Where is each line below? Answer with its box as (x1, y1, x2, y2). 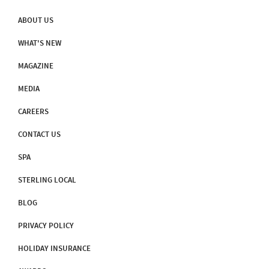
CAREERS (18, 106, 49, 117)
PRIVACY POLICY (18, 220, 74, 231)
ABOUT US (18, 15, 53, 26)
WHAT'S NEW (18, 38, 61, 49)
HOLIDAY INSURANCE (18, 243, 91, 254)
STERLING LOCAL (18, 175, 76, 186)
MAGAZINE (18, 61, 53, 71)
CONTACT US (18, 129, 61, 140)
